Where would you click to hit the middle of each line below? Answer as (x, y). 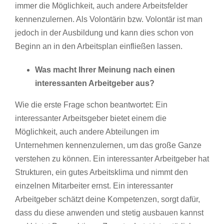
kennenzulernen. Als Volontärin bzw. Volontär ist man (109, 19)
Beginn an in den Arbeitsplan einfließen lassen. (99, 46)
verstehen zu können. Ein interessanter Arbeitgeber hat (112, 158)
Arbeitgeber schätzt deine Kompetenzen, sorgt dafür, (107, 199)
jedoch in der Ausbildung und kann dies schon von (104, 32)
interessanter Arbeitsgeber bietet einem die (91, 118)
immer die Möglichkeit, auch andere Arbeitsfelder (101, 5)
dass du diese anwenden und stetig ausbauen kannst (109, 212)
